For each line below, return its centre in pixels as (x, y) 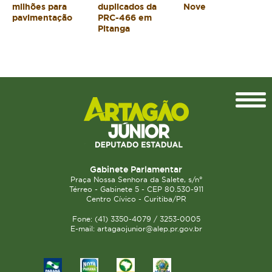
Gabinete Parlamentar (136, 170)
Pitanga (114, 29)
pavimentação (42, 18)
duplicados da (127, 7)
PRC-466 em (125, 18)
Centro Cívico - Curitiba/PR (136, 199)
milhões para (39, 7)
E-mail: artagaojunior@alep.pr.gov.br (136, 229)
